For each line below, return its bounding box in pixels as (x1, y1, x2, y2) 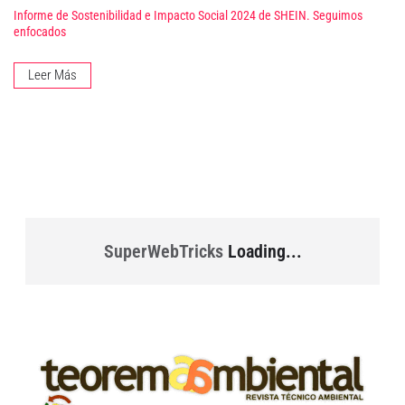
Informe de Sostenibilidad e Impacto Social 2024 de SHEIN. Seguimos (14, 8, 363, 24)
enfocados (14, 24, 66, 41)
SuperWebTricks (103, 240, 223, 263)
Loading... (222, 240, 302, 263)
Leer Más (28, 67, 77, 84)
